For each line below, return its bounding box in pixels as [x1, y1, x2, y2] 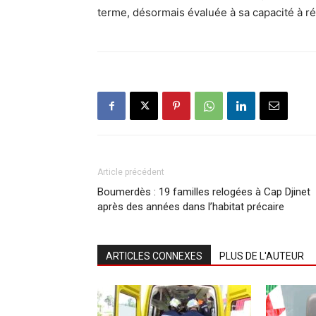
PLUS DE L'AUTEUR [219, 250, 304, 262]
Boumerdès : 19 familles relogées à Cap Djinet [97, 186, 310, 199]
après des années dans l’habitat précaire [97, 200, 284, 214]
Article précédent [97, 167, 164, 178]
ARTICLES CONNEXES [106, 250, 202, 262]
